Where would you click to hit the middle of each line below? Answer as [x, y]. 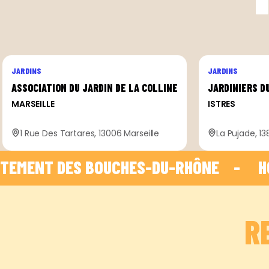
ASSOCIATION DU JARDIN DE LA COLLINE [95, 87]
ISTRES [222, 104]
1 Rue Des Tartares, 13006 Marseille [90, 133]
